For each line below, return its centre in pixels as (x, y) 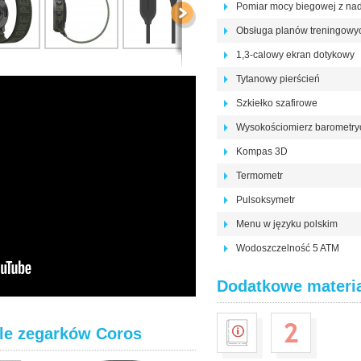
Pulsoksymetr (266, 200)
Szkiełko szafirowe (277, 103)
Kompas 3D (262, 151)
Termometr (259, 176)
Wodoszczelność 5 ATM (288, 248)
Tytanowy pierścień (278, 79)
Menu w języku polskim (287, 224)
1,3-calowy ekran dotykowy (295, 55)
